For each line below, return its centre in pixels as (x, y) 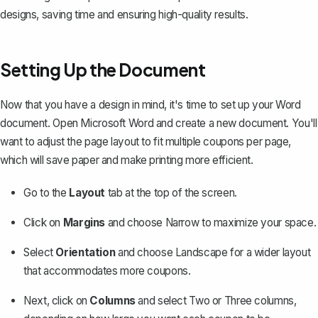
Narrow (182, 223)
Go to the (46, 193)
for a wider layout (269, 253)
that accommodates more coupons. (107, 271)
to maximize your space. (258, 223)
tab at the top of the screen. (171, 193)
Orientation (86, 253)
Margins (84, 223)
